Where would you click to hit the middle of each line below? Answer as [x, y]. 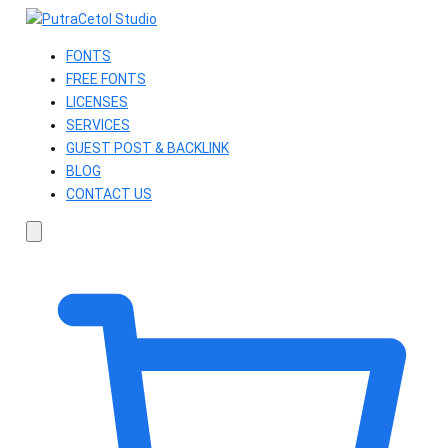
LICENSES [97, 102]
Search [53, 245]
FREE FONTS [106, 79]
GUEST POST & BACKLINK [147, 148]
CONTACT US [109, 194]
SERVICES [98, 125]
